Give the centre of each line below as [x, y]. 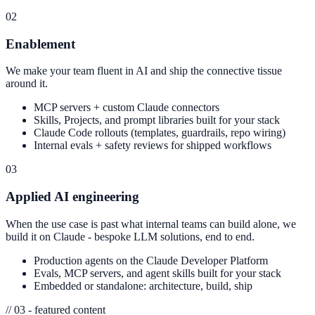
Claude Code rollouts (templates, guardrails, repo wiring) [160, 133]
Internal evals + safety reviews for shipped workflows [153, 146]
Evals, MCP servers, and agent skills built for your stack [157, 273]
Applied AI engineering [72, 197]
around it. [27, 84]
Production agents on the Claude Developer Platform [151, 260]
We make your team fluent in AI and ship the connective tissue [144, 71]
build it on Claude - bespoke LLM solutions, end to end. [130, 236]
